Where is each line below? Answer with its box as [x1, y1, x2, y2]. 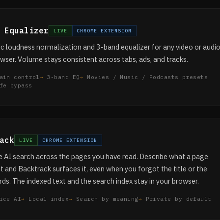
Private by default [145, 195, 212, 202]
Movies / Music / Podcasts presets [87, 74, 208, 81]
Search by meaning [76, 195, 138, 202]
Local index [28, 195, 69, 202]
